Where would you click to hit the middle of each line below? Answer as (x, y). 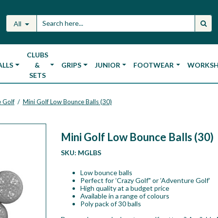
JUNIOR (107, 65)
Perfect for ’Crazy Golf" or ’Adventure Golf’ (145, 180)
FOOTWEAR (154, 65)
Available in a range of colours (125, 196)
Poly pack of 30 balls (110, 203)
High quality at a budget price (125, 188)
